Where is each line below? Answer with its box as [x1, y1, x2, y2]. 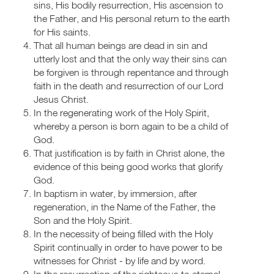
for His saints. [34, 25, 91, 38]
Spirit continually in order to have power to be [34, 240, 222, 253]
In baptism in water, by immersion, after [34, 187, 197, 199]
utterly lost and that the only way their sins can [34, 52, 227, 65]
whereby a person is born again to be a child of [34, 119, 228, 132]
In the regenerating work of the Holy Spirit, [34, 106, 209, 119]
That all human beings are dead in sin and [34, 39, 207, 51]
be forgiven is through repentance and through [34, 65, 229, 78]
